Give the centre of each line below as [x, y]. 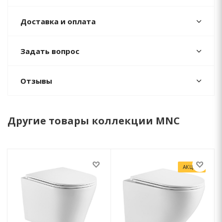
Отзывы [36, 81]
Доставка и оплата [58, 21]
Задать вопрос [50, 51]
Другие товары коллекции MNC [94, 120]
